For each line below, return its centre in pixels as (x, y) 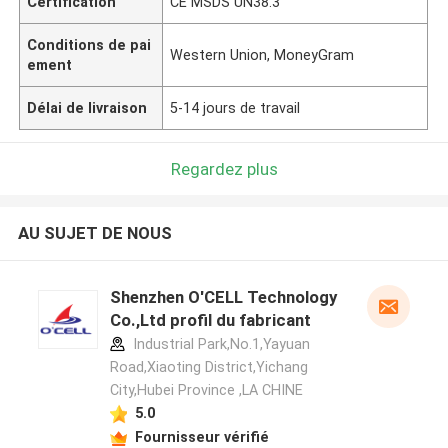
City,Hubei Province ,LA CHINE (206, 390)
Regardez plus (224, 168)
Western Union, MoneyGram (262, 54)
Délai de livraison (87, 107)
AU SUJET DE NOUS (94, 233)
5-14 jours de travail (235, 107)
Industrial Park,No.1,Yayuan (219, 344)
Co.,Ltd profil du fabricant (210, 320)
